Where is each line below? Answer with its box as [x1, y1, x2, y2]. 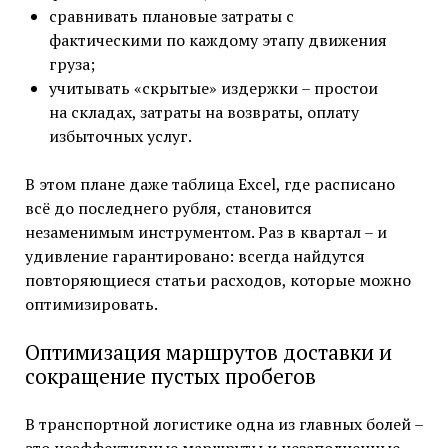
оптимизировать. [24, 293, 158, 316]
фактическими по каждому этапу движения [48, 29, 387, 52]
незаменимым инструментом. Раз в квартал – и [24, 221, 387, 244]
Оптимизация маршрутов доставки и [24, 338, 392, 367]
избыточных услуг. [48, 125, 192, 148]
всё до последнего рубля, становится [24, 197, 312, 220]
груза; [48, 53, 95, 76]
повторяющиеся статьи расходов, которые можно [24, 269, 411, 292]
